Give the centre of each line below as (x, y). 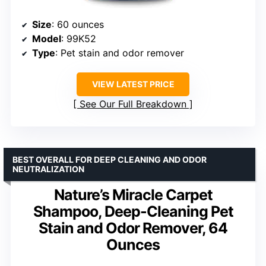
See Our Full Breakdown (133, 104)
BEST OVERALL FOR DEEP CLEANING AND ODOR (110, 159)
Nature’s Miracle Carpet (133, 194)
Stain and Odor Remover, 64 (133, 228)
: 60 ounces (78, 24)
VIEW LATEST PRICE (133, 84)
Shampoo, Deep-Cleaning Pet (133, 211)
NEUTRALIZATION (48, 169)
